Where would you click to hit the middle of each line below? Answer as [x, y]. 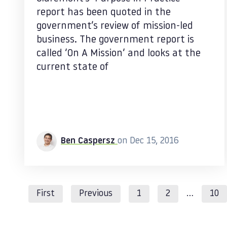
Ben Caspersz [89, 141]
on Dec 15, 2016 [148, 141]
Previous [96, 194]
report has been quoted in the [104, 13]
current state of [73, 67]
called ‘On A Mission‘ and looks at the [119, 54]
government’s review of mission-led [115, 26]
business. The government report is [115, 40]
